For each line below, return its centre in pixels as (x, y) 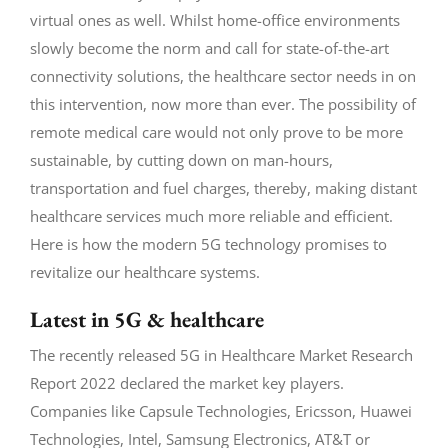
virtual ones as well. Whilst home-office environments (214, 19)
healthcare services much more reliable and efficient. (211, 215)
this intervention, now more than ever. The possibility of (222, 103)
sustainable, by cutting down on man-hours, (181, 159)
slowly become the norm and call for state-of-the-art (209, 47)
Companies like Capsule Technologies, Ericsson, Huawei (220, 410)
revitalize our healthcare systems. (144, 271)
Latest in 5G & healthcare (146, 319)
